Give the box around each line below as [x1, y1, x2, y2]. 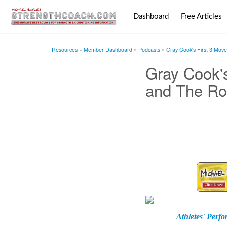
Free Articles [180, 13, 222, 20]
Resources [52, 46, 78, 53]
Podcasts [138, 46, 160, 53]
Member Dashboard [84, 46, 132, 53]
